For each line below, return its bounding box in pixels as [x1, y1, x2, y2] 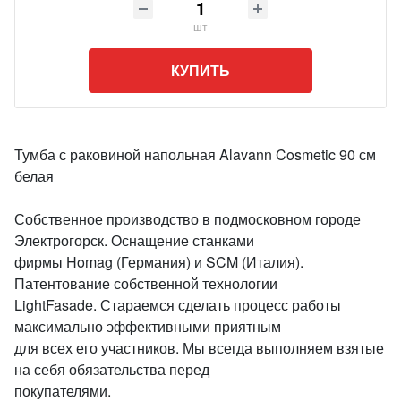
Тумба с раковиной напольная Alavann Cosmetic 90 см [14, 144, 376, 165]
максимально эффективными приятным [14, 316, 281, 337]
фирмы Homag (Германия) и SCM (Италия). [14, 252, 303, 272]
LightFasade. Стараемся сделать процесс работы [14, 294, 341, 315]
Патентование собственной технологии [14, 273, 277, 294]
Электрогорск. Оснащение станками [14, 230, 254, 251]
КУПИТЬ [171, 60, 230, 81]
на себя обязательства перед [14, 359, 209, 380]
